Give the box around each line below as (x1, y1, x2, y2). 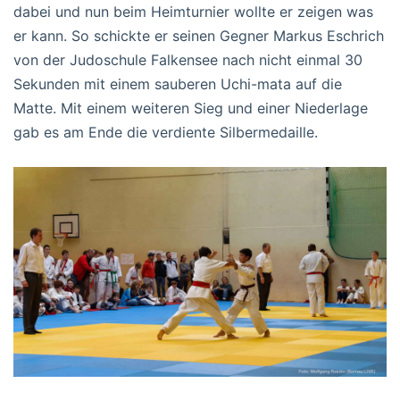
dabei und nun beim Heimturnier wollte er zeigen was (13, 2, 373, 21)
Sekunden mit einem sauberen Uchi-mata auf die (13, 74, 342, 93)
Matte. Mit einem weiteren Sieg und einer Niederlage (13, 98, 368, 117)
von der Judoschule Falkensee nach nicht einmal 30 (13, 50, 362, 69)
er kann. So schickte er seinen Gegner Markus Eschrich (13, 26, 384, 45)
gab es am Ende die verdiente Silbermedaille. (13, 122, 318, 141)
